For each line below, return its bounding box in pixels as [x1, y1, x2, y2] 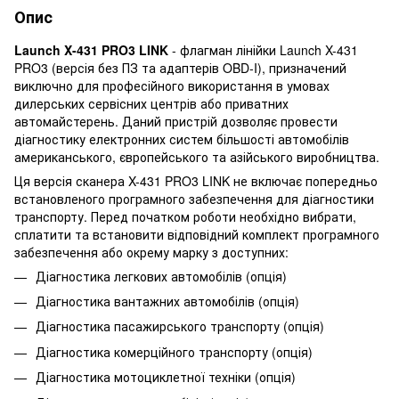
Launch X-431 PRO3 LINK [14, 40, 168, 59]
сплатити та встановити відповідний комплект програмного [14, 224, 379, 243]
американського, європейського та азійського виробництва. [14, 147, 379, 166]
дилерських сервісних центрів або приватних [14, 94, 289, 112]
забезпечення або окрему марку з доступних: [14, 242, 289, 261]
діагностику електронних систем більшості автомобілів [14, 129, 349, 148]
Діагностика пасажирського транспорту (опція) [36, 317, 324, 336]
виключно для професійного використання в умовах [14, 76, 330, 94]
